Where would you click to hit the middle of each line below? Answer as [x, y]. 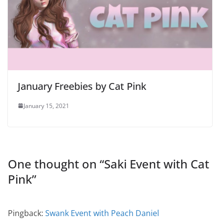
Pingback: [27, 213]
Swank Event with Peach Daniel [102, 213]
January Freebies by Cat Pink [82, 86]
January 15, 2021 [46, 106]
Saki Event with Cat [157, 164]
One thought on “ [56, 164]
